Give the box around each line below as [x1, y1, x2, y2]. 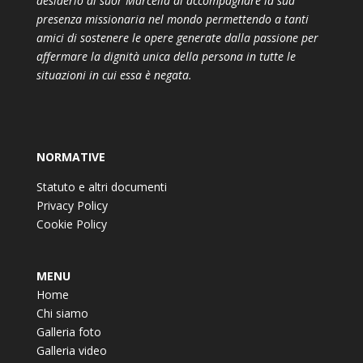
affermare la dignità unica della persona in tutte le [36, 49, 296, 64]
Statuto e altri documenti [36, 179, 167, 195]
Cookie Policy [36, 216, 107, 233]
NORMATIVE [36, 149, 105, 165]
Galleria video [36, 343, 107, 359]
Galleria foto [36, 324, 101, 340]
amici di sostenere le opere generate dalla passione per [36, 30, 318, 45]
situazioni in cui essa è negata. [36, 67, 195, 83]
